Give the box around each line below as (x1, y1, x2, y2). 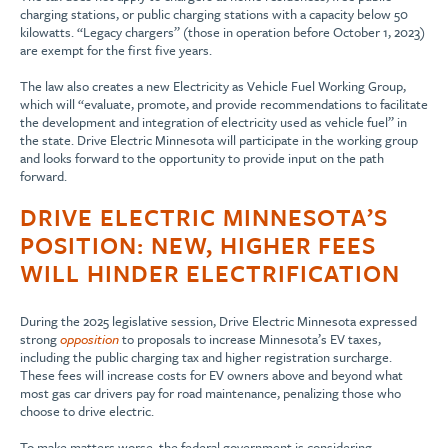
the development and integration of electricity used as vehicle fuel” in (20, 112, 407, 133)
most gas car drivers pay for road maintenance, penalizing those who (20, 383, 401, 404)
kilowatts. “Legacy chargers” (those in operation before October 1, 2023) (20, 22, 425, 43)
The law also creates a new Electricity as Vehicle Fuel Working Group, (20, 76, 406, 97)
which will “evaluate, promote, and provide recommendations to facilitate (20, 94, 428, 115)
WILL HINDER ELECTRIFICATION (20, 256, 400, 291)
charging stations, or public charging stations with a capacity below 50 (20, 4, 408, 25)
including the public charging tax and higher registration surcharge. (20, 347, 392, 368)
